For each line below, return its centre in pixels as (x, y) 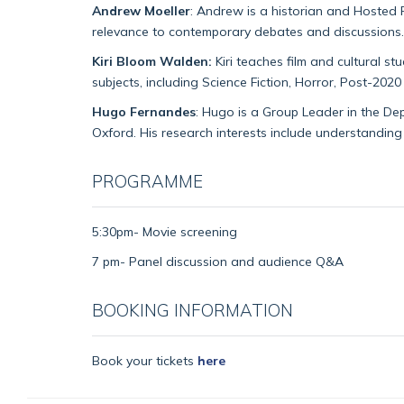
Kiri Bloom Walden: (152, 60)
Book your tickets (145, 360)
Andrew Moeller (141, 10)
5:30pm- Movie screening (165, 231)
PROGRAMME (147, 181)
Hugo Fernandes (144, 111)
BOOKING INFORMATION (193, 310)
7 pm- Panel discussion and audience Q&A (218, 261)
